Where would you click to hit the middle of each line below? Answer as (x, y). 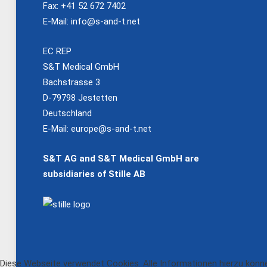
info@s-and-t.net (105, 22)
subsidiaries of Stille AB (94, 174)
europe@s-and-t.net (111, 129)
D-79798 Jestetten (80, 98)
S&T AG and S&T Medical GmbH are (121, 159)
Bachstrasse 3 (72, 83)
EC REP (57, 52)
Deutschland (67, 114)
